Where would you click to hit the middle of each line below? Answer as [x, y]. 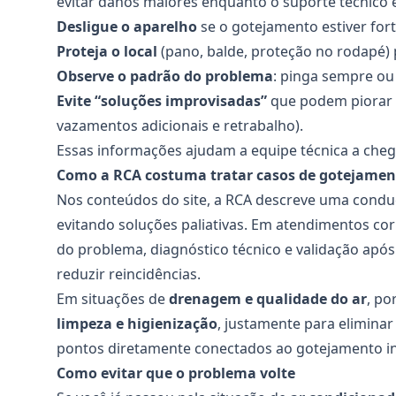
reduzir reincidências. [129, 274]
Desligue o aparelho [127, 27]
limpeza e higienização [137, 324]
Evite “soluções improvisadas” [162, 101]
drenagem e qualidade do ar [268, 299]
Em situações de [113, 299]
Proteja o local [107, 51]
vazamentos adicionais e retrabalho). [180, 126]
